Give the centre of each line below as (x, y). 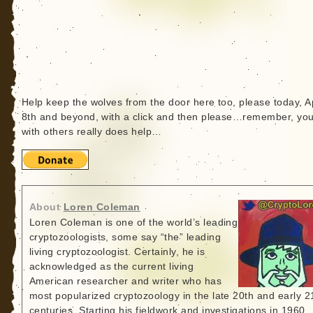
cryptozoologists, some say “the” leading (125, 238)
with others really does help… (92, 132)
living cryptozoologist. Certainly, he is (117, 252)
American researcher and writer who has (125, 282)
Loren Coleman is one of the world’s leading (133, 223)
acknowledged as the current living (111, 267)
